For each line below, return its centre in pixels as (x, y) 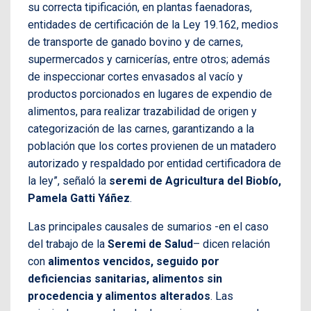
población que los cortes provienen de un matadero (152, 146)
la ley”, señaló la (68, 181)
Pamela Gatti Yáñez (79, 199)
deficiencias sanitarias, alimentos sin (125, 279)
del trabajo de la (68, 244)
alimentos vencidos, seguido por (134, 262)
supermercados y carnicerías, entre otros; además (149, 60)
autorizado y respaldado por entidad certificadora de (154, 164)
